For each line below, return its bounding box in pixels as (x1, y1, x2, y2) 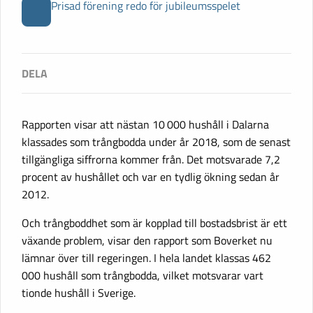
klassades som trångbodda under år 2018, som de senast (22, 133, 291, 151)
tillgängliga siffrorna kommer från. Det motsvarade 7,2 (22, 151, 280, 168)
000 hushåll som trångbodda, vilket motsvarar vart (22, 267, 263, 284)
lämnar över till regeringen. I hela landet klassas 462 (22, 249, 271, 267)
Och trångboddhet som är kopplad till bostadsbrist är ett (22, 214, 287, 232)
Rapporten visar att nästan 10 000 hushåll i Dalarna (22, 116, 269, 133)
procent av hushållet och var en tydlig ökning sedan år (22, 168, 279, 186)
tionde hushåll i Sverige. (22, 284, 136, 302)
